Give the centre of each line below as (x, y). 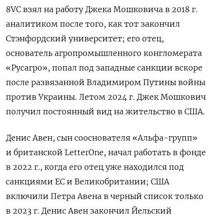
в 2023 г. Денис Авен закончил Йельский (89, 211)
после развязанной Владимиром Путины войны (106, 82)
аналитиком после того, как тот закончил (93, 24)
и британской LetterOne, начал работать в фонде (106, 153)
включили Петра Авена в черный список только (105, 196)
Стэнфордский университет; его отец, (85, 39)
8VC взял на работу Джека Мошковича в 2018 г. (102, 9)
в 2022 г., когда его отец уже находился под (95, 167)
